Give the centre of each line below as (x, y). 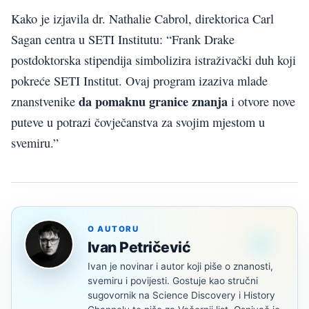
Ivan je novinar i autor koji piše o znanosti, (180, 267)
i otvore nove (261, 102)
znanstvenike (45, 102)
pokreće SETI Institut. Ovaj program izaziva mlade (139, 81)
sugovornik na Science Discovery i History (181, 296)
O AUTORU (113, 229)
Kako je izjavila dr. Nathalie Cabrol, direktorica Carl (142, 19)
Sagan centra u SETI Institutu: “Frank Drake (123, 40)
